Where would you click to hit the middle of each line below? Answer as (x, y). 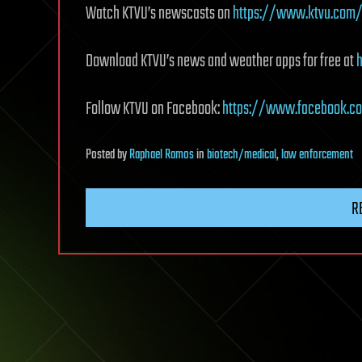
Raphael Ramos (162, 155)
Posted (101, 155)
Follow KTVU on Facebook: (154, 109)
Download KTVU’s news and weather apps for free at (221, 61)
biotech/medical (242, 155)
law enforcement (317, 155)
